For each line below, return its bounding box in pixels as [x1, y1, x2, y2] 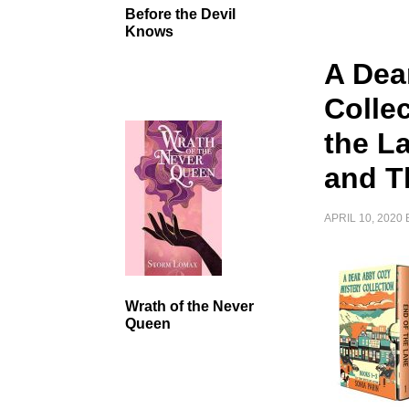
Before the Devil [125, 6, 236, 23]
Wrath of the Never [125, 299, 254, 315]
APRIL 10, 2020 [324, 212, 404, 225]
